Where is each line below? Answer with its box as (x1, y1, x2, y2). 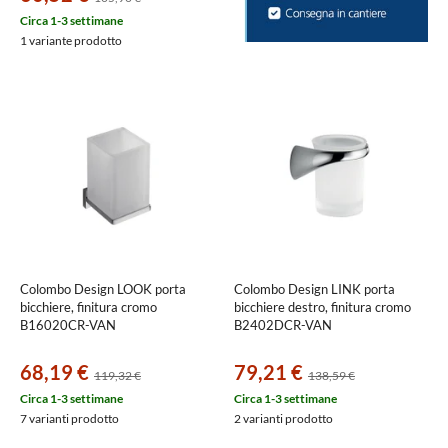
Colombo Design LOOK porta (20, 281, 186, 297)
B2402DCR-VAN (234, 317, 332, 333)
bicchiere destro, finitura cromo (234, 299, 411, 315)
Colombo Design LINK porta (234, 281, 395, 297)
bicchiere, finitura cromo (20, 299, 157, 315)
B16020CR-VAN (20, 317, 116, 333)
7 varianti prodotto (20, 411, 119, 426)
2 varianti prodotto (234, 411, 333, 426)
